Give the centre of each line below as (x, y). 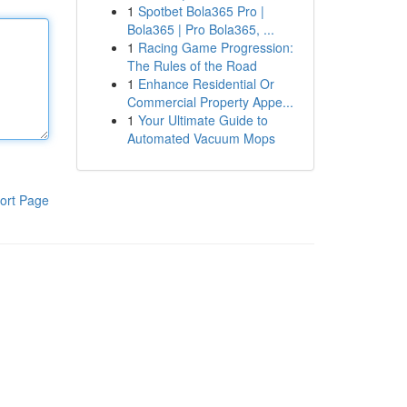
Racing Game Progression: (215, 47)
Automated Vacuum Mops (201, 138)
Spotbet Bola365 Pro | (201, 11)
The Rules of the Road (192, 65)
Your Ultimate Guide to (203, 120)
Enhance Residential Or (206, 84)
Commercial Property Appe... (210, 102)
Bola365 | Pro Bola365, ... (200, 29)
